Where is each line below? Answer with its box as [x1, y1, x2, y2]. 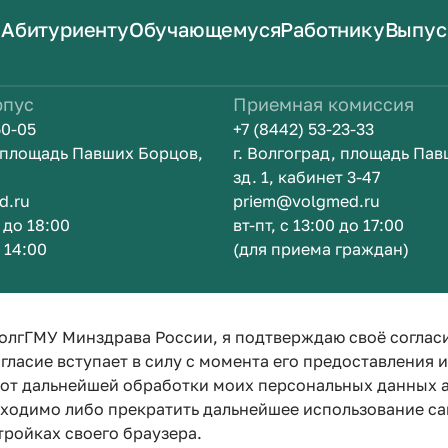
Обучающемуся [128, 17, 281, 41]
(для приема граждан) [232, 239, 409, 259]
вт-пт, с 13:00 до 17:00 [232, 215, 404, 235]
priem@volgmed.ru [232, 191, 380, 211]
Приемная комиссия [232, 93, 414, 115]
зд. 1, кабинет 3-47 [232, 167, 380, 187]
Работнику [280, 17, 385, 41]
